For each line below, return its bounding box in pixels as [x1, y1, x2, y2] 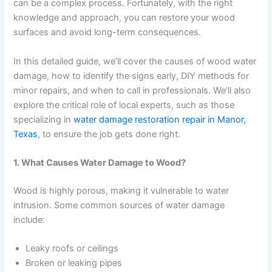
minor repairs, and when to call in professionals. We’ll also [13, 84, 251, 96]
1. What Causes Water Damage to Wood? [13, 157, 186, 169]
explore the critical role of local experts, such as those [13, 99, 235, 110]
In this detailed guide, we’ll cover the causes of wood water [13, 55, 257, 67]
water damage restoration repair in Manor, [73, 114, 246, 125]
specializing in [13, 114, 74, 125]
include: [13, 214, 46, 225]
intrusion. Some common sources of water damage [13, 199, 225, 211]
